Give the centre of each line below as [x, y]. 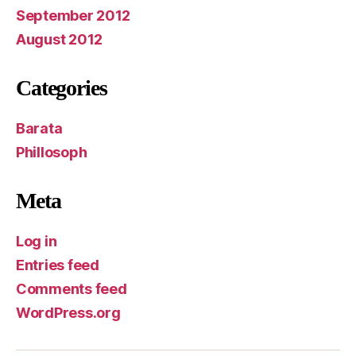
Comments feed [72, 288]
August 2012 [60, 39]
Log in [37, 241]
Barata [39, 128]
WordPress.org [68, 312]
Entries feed [58, 265]
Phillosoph [52, 152]
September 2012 [74, 15]
